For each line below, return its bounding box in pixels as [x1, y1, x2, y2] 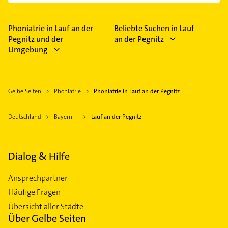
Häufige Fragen [8, 187, 61, 198]
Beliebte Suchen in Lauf [114, 23, 194, 34]
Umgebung [8, 44, 48, 55]
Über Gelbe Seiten [8, 212, 87, 225]
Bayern [54, 112, 72, 121]
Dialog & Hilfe [8, 150, 70, 163]
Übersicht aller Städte [8, 201, 83, 212]
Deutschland [8, 112, 41, 121]
